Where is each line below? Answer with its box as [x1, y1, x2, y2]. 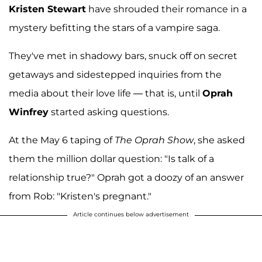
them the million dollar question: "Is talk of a [9, 153, 214, 164]
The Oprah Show [115, 134, 194, 146]
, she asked [194, 134, 245, 146]
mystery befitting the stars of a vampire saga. [9, 22, 220, 33]
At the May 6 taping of [9, 134, 115, 146]
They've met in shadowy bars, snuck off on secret [9, 50, 237, 61]
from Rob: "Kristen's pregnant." [9, 190, 151, 202]
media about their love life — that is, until [9, 87, 202, 99]
